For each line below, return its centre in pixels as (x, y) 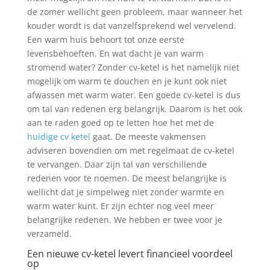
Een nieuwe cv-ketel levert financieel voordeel (130, 254)
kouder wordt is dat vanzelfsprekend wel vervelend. (131, 26)
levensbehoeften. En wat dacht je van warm (115, 53)
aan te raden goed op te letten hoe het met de (120, 123)
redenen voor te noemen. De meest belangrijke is (127, 178)
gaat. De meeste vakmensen (148, 137)
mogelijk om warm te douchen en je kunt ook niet (127, 81)
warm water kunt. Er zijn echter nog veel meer (120, 206)
